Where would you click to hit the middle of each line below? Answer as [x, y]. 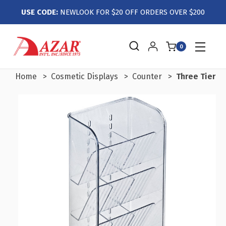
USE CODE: [40, 12]
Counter [147, 76]
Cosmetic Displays [84, 76]
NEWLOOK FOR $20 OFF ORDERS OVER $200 [131, 12]
